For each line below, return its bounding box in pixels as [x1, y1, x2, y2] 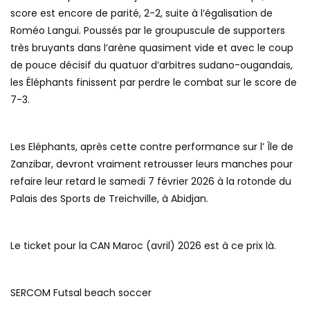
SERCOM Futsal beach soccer [10, 286, 152, 300]
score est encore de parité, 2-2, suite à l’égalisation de [10, 6, 273, 21]
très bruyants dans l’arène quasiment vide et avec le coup [10, 41, 293, 55]
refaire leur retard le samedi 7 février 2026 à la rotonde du [10, 174, 291, 189]
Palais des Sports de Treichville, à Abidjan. [10, 192, 208, 206]
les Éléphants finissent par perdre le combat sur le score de [10, 75, 297, 90]
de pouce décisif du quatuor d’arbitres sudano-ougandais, [10, 58, 293, 73]
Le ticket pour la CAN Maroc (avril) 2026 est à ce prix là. [10, 239, 276, 253]
